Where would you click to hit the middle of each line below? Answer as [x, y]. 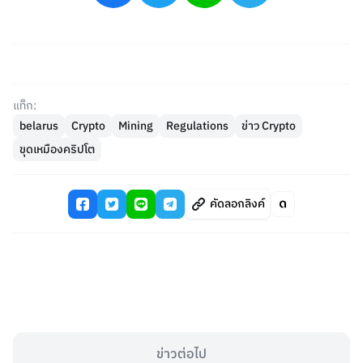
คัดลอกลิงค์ [237, 204]
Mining [136, 126]
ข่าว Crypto [269, 126]
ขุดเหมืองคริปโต [57, 149]
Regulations [197, 126]
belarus [39, 126]
